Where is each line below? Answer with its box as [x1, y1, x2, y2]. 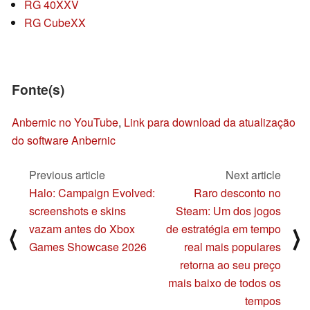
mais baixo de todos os [168, 275, 281, 291]
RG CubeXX [24, 15, 86, 31]
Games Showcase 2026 [29, 239, 147, 255]
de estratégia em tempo [166, 221, 281, 237]
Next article [226, 167, 281, 183]
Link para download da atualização [124, 114, 295, 131]
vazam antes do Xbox [29, 221, 135, 237]
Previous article [29, 167, 105, 183]
